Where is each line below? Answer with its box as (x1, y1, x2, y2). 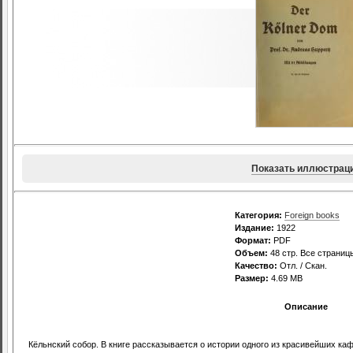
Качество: (235, 261, 277, 271)
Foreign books (284, 210, 340, 221)
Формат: (235, 236, 271, 246)
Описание (284, 302, 328, 312)
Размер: (235, 273, 269, 284)
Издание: (235, 223, 274, 233)
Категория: (235, 210, 282, 221)
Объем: (235, 248, 268, 258)
